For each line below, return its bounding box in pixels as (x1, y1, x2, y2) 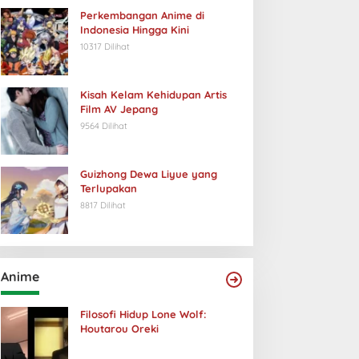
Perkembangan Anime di (79, 9, 204, 22)
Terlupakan (79, 182, 137, 195)
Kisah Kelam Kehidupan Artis (79, 88, 227, 101)
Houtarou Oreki (79, 322, 159, 335)
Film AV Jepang (79, 103, 158, 115)
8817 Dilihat (79, 200, 126, 211)
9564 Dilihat (79, 120, 127, 131)
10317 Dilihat (79, 41, 130, 52)
